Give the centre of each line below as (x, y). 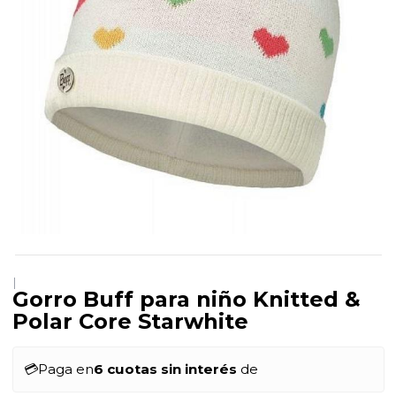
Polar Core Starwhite (130, 321)
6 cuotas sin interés (165, 369)
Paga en (65, 369)
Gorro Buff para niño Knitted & (186, 299)
